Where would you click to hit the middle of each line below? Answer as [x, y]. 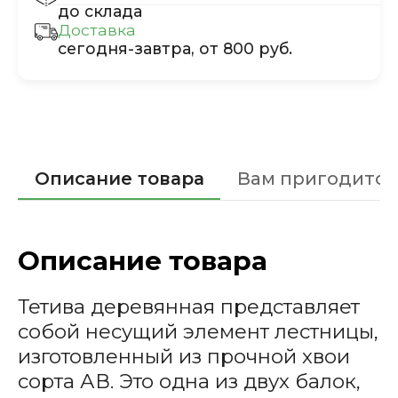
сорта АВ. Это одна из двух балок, [189, 382]
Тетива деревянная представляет [188, 307]
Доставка [96, 30]
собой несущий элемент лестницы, [198, 332]
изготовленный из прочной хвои [183, 357]
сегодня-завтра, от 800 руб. [175, 49]
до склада [99, 12]
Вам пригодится [317, 179]
